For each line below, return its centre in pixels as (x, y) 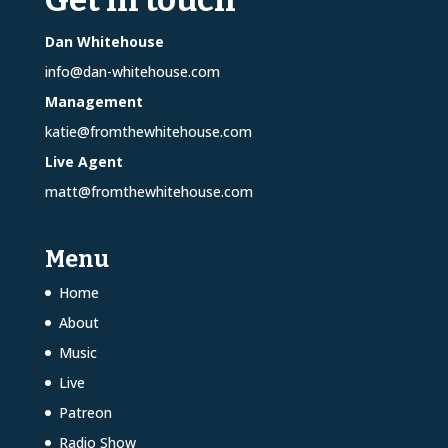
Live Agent (83, 161)
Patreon (85, 412)
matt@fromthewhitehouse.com (148, 191)
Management (93, 101)
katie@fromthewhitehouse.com (148, 131)
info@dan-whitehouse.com (132, 71)
